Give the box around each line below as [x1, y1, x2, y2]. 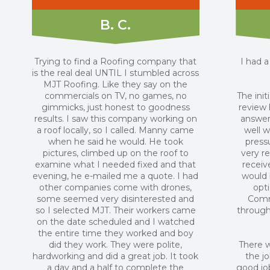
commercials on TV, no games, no [44, 90, 187, 101]
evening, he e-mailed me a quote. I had [33, 171, 199, 181]
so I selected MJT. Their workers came [35, 205, 196, 216]
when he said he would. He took [48, 136, 183, 147]
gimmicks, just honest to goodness [41, 102, 190, 113]
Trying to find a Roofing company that [34, 56, 197, 67]
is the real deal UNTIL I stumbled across [32, 67, 199, 78]
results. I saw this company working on [34, 113, 197, 124]
